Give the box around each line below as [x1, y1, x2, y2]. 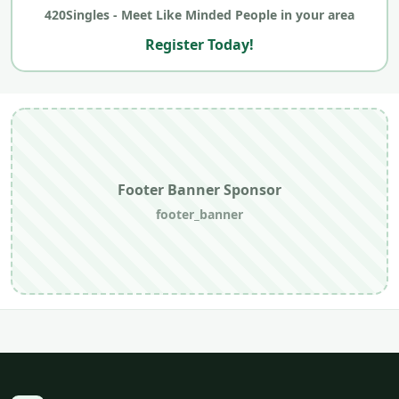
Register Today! [145, 35, 254, 55]
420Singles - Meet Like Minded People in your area [45, 6, 354, 23]
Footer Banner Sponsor [118, 179, 281, 199]
